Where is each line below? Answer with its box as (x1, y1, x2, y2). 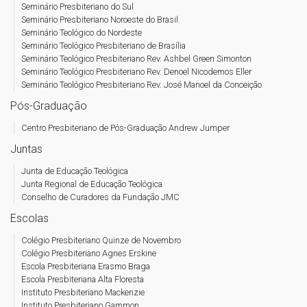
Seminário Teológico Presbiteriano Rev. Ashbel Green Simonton (21, 53, 251, 64)
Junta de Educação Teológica (21, 166, 128, 176)
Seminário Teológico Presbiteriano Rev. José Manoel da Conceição (21, 79, 262, 90)
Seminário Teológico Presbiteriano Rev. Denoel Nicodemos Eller (21, 66, 251, 77)
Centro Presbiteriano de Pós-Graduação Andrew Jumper (21, 123, 230, 133)
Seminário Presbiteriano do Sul (21, 1, 134, 12)
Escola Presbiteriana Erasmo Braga (21, 261, 150, 271)
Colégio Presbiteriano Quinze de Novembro (21, 235, 181, 245)
